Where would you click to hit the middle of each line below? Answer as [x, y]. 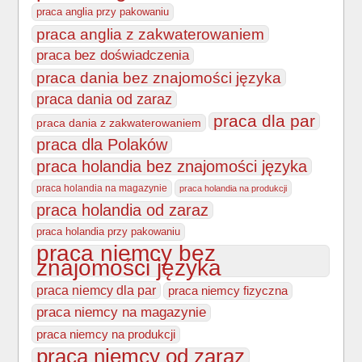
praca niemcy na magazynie [122, 313]
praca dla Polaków [102, 145]
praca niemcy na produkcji [106, 335]
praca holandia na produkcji [234, 189]
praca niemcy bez [126, 254]
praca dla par [265, 121]
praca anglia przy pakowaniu [103, 12]
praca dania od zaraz [105, 99]
